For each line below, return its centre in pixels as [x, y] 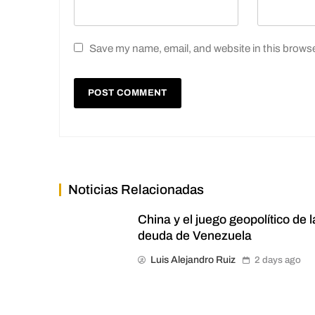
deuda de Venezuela [195, 236]
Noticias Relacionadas [136, 189]
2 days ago [278, 259]
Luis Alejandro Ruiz [193, 259]
